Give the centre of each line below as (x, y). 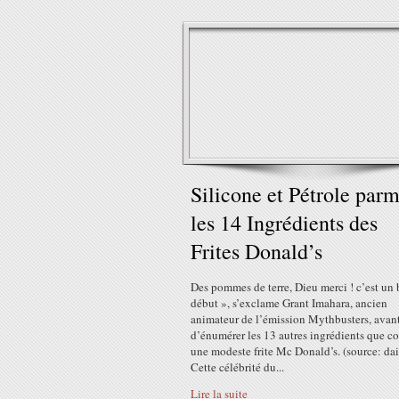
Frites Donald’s (256, 251)
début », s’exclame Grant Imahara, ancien (289, 303)
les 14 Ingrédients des (284, 223)
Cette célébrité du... (237, 367)
